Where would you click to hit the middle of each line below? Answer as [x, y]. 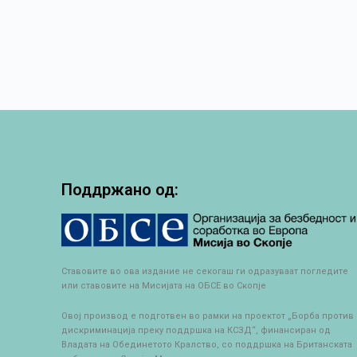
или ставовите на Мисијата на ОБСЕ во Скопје [164, 285]
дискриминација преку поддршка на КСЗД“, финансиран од [196, 330]
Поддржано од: [120, 190]
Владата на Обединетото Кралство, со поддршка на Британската [207, 344]
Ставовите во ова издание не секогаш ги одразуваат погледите [205, 271]
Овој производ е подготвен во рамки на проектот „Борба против [208, 316]
